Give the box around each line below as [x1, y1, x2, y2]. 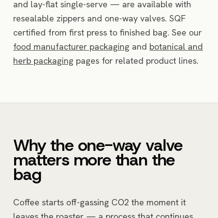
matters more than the [13, 149, 175, 171]
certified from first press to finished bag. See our [13, 27, 202, 38]
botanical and [149, 41, 203, 53]
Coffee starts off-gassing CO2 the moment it [13, 197, 186, 208]
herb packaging [13, 55, 73, 67]
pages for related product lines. [73, 55, 199, 67]
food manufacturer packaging [13, 41, 129, 53]
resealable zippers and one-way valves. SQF [13, 13, 186, 24]
